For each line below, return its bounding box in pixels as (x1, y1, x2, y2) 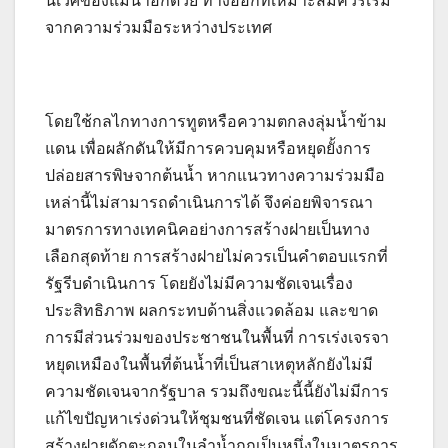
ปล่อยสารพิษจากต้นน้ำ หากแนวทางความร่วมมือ (45, 167, 385, 185)
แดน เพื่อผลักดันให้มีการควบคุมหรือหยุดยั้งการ (45, 140, 371, 158)
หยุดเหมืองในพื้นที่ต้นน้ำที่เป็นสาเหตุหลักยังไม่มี (45, 356, 373, 374)
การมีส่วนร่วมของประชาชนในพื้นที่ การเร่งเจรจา (45, 329, 389, 347)
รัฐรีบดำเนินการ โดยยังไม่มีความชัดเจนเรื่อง (45, 275, 353, 293)
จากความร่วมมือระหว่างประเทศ (45, 19, 272, 37)
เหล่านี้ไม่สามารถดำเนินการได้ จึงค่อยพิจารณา (45, 194, 373, 212)
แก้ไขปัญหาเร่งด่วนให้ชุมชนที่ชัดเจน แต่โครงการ (45, 410, 389, 428)
